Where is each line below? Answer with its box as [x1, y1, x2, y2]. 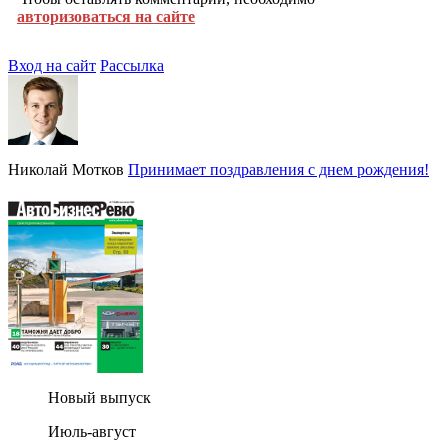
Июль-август [48, 422, 136, 440]
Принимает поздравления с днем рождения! [128, 160, 429, 178]
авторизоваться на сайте [17, 7, 195, 25]
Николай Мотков [8, 160, 124, 178]
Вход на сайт [8, 56, 96, 74]
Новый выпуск [48, 388, 151, 406]
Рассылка [100, 56, 164, 74]
